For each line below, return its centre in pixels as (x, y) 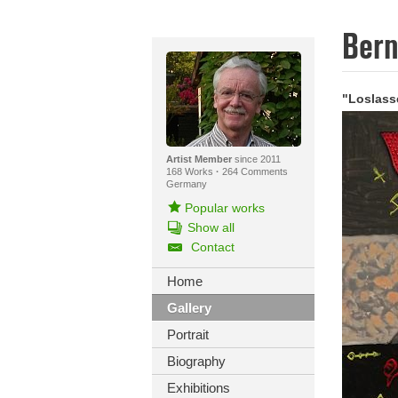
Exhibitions (198, 388)
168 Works (191, 171)
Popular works (224, 208)
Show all (211, 227)
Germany (186, 184)
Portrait (187, 334)
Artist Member (199, 159)
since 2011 (256, 159)
